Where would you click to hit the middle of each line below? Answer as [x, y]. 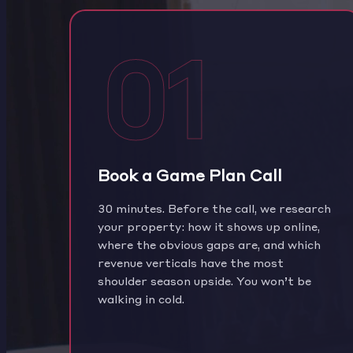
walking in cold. [141, 298]
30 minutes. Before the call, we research [214, 208]
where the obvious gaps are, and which [209, 244]
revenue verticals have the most [190, 262]
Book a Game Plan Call [190, 174]
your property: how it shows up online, [208, 226]
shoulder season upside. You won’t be [204, 280]
